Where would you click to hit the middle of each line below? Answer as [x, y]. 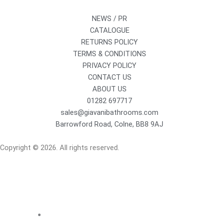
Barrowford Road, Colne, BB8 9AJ [109, 124]
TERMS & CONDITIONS [109, 54]
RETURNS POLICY [109, 42]
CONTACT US [109, 77]
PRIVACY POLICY [109, 66]
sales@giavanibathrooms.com [109, 113]
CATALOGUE [109, 31]
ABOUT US [109, 89]
